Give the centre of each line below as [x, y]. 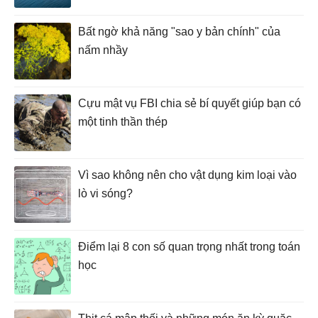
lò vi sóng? [105, 193]
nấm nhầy [103, 50]
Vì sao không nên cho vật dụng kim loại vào [187, 175]
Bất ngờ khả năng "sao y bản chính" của [179, 31]
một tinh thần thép [123, 121]
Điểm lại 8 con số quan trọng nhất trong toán [189, 246]
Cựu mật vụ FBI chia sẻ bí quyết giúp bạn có [190, 103]
